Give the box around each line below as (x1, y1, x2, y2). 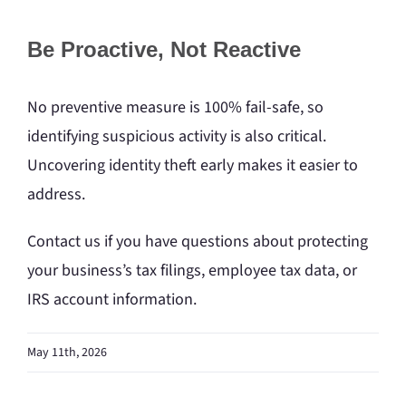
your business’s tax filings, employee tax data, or (27, 258, 357, 282)
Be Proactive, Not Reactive (27, 37, 301, 63)
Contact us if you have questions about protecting (27, 229, 368, 253)
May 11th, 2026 (27, 343, 107, 362)
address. (27, 182, 85, 206)
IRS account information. (27, 287, 197, 311)
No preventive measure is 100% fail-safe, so (27, 95, 324, 119)
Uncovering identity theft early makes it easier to (27, 153, 358, 177)
